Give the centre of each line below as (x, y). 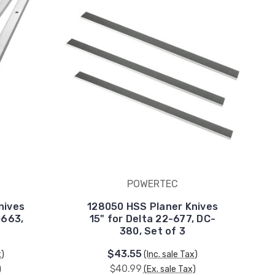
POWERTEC (153, 184)
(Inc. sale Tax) (171, 254)
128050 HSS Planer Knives (153, 207)
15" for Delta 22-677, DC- (153, 219)
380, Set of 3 (153, 231)
